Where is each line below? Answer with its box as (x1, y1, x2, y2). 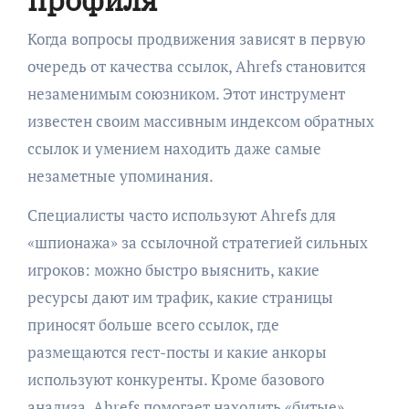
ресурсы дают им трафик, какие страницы (26, 286, 333, 308)
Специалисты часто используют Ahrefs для (26, 204, 336, 225)
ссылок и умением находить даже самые (26, 137, 321, 159)
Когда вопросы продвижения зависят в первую (26, 27, 365, 49)
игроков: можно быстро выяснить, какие (26, 258, 320, 280)
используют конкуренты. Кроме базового (26, 368, 324, 390)
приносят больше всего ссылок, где (26, 313, 279, 335)
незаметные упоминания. (26, 164, 214, 186)
